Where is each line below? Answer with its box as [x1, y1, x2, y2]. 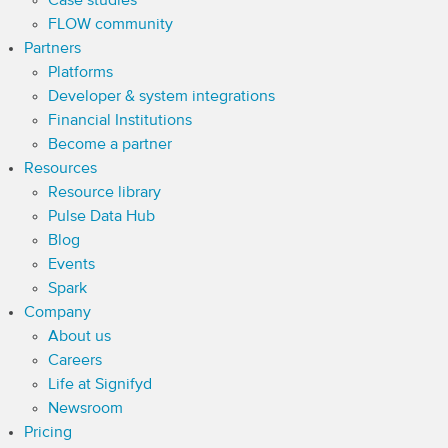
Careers [48, 353, 102, 369]
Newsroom [48, 401, 123, 417]
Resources [24, 161, 97, 177]
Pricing [24, 425, 72, 441]
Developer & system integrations [48, 89, 275, 105]
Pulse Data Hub [48, 209, 155, 225]
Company [24, 305, 91, 321]
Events [48, 257, 95, 273]
